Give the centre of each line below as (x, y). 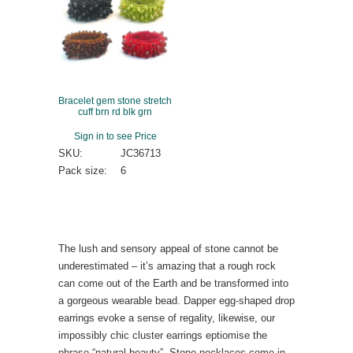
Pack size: (83, 171)
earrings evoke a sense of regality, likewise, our (167, 318)
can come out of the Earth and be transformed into (173, 284)
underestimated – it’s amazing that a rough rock (167, 266)
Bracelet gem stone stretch (115, 101)
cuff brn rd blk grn (115, 112)
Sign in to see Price (115, 136)
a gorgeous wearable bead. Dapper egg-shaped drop (176, 301)
